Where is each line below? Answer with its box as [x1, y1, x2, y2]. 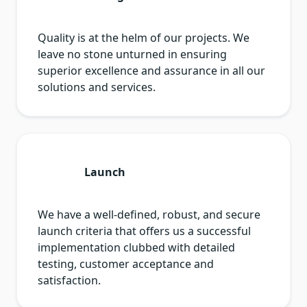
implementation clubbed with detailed [38, 240, 235, 256]
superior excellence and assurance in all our [38, 63, 265, 79]
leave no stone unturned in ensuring [38, 47, 227, 62]
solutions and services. [38, 79, 156, 95]
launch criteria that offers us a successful [38, 223, 251, 239]
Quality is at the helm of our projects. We [38, 30, 249, 46]
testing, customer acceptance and [38, 256, 214, 272]
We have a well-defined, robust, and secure [38, 207, 260, 223]
